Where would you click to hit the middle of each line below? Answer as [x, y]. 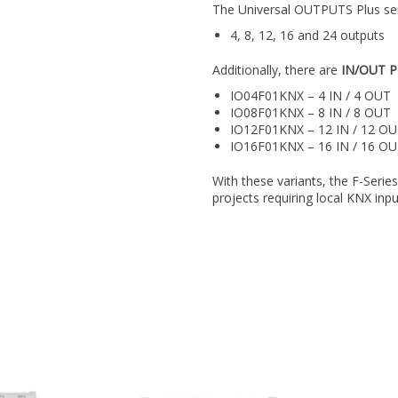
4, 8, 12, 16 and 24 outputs [307, 36]
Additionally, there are [277, 70]
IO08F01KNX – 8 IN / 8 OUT [310, 113]
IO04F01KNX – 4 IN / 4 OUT [310, 96]
